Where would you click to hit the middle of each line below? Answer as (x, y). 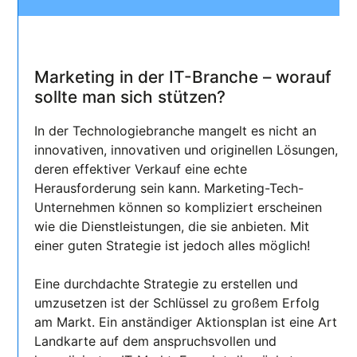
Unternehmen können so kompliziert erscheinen (178, 207)
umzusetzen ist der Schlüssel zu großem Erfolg (177, 302)
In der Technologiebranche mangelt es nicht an (176, 130)
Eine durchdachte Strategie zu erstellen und (167, 283)
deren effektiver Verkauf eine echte (141, 169)
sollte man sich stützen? (130, 97)
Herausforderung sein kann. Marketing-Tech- (169, 188)
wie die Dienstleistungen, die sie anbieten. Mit (172, 226)
